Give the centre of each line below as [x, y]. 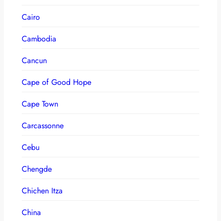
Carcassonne [43, 125]
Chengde [37, 169]
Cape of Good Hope [56, 82]
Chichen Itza [42, 190]
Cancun [34, 60]
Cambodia [39, 38]
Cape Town [40, 104]
